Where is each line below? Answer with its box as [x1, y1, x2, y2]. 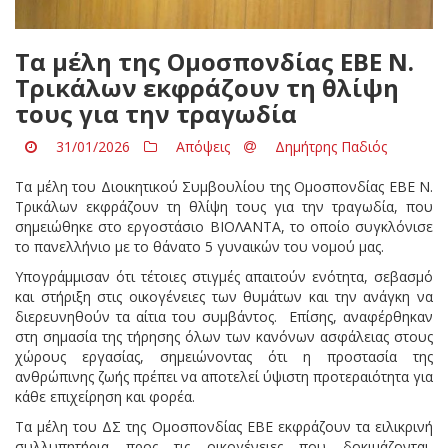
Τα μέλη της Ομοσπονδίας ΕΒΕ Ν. [15, 44, 414, 78]
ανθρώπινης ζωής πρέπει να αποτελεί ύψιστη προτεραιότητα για [15, 366, 433, 386]
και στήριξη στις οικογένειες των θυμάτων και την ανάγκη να [15, 286, 433, 306]
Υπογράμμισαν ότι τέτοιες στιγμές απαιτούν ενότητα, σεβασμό [15, 266, 433, 286]
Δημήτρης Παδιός [271, 136, 387, 156]
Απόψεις [176, 136, 230, 156]
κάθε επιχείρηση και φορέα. [15, 386, 195, 406]
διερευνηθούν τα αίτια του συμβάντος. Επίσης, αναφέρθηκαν [15, 306, 433, 326]
